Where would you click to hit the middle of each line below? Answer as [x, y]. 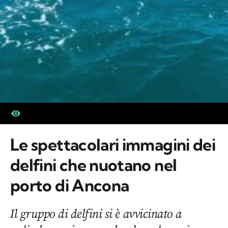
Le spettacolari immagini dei [113, 145]
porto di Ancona [70, 185]
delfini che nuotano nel [94, 165]
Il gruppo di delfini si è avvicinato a [96, 213]
